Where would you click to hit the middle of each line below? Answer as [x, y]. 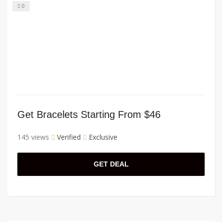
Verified [68, 137]
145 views [33, 137]
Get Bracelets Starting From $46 [89, 115]
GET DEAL [111, 164]
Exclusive [102, 137]
